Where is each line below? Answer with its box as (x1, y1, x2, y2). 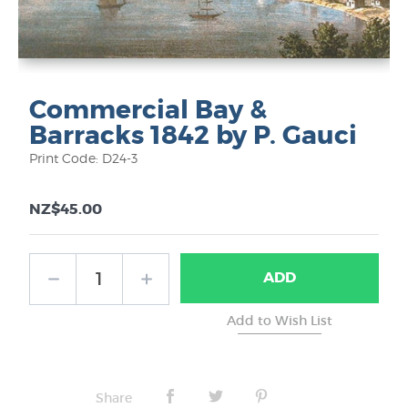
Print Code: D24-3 (29, 149, 138, 166)
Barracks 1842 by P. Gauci (29, 118, 357, 152)
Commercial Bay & (29, 93, 267, 127)
